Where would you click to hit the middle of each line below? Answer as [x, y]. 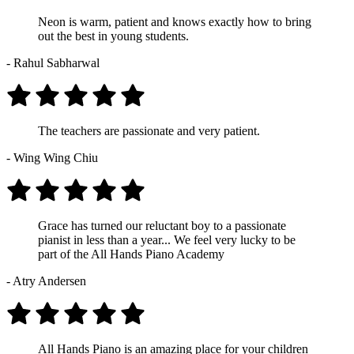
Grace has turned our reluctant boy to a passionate [162, 225]
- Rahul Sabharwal [53, 62]
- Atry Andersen [46, 281]
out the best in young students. [113, 36]
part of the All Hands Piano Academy [131, 254]
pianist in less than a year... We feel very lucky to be [167, 239]
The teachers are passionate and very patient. [149, 130]
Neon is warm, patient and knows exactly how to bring [175, 21]
